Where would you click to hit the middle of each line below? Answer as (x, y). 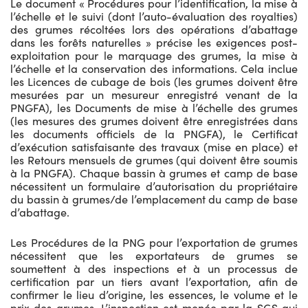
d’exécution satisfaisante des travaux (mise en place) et (154, 146)
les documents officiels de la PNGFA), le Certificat (154, 133)
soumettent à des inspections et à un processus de (154, 268)
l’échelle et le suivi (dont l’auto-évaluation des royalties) (154, 16)
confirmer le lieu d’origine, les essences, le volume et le (154, 294)
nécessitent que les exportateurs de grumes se (154, 255)
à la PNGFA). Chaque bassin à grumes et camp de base (154, 173)
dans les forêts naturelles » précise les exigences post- (154, 42)
